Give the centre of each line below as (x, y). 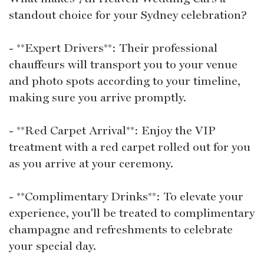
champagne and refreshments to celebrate (121, 229)
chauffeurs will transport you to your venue (123, 64)
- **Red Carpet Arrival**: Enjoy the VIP (112, 130)
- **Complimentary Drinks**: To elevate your (126, 196)
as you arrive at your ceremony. (91, 163)
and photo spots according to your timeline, (125, 80)
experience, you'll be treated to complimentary (132, 212)
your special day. (52, 245)
